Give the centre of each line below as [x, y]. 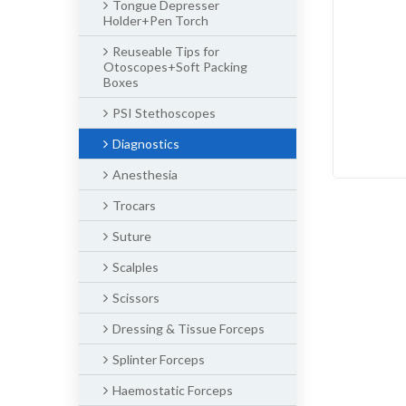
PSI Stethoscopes [164, 113]
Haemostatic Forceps [173, 390]
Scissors [136, 298]
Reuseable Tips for [166, 51]
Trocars [134, 205]
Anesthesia [145, 174]
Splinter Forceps [159, 359]
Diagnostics [146, 144]
